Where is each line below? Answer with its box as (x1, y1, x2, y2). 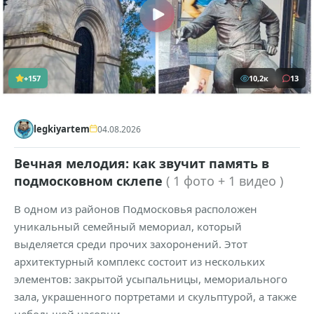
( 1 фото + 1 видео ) (166, 172, 283, 190)
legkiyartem (34, 123, 90, 136)
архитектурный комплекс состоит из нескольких (14, 254, 265, 269)
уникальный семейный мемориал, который (14, 219, 242, 234)
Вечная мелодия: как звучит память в (14, 155, 269, 172)
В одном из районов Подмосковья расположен (14, 202, 257, 217)
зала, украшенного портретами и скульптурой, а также (14, 289, 296, 304)
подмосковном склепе (14, 172, 166, 190)
